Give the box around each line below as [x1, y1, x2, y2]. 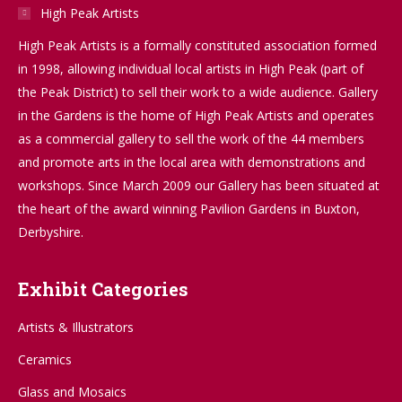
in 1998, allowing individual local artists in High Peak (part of [18, 60, 363, 77]
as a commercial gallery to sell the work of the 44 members [18, 130, 364, 147]
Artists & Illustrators [18, 319, 134, 336]
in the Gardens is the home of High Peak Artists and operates [18, 107, 374, 124]
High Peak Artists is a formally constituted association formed [18, 37, 377, 54]
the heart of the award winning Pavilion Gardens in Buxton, [18, 200, 360, 217]
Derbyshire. [18, 223, 83, 240]
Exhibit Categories [18, 277, 188, 301]
